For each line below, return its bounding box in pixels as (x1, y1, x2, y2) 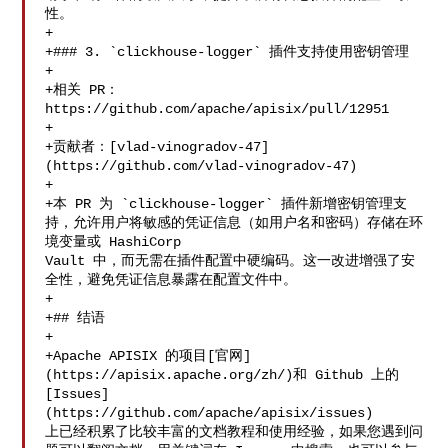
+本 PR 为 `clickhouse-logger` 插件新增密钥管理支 (45, 196, 408, 212)
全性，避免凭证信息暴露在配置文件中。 (45, 272, 298, 288)
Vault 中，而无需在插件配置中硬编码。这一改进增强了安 (45, 253, 416, 269)
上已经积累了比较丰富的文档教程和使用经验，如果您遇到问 (45, 424, 424, 440)
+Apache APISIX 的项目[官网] (45, 348, 252, 364)
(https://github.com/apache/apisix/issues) (45, 405, 382, 421)
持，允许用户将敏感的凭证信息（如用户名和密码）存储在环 (45, 215, 424, 231)
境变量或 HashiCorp (45, 234, 190, 250)
